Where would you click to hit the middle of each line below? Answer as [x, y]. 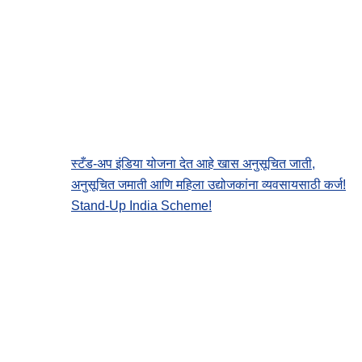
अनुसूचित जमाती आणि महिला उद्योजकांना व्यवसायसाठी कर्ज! [208, 184]
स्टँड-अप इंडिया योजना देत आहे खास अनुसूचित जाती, [193, 163]
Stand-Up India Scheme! [141, 205]
